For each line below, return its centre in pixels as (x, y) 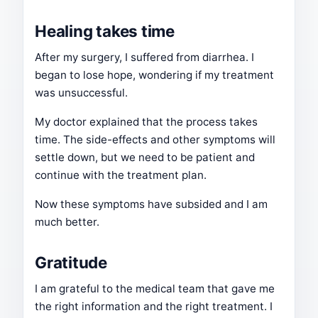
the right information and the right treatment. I (154, 307)
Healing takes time (105, 31)
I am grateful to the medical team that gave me (155, 289)
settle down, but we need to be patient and (145, 158)
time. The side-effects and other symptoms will (155, 140)
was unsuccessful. (81, 93)
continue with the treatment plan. (121, 175)
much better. (67, 222)
